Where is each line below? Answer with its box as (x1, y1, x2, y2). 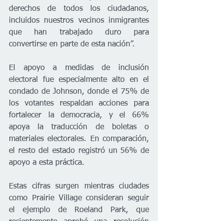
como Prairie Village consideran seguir (9, 194, 149, 203)
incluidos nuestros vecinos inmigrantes (9, 17, 149, 25)
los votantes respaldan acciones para (9, 100, 149, 108)
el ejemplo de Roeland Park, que (9, 206, 149, 215)
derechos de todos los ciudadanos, (9, 5, 149, 13)
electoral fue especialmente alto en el (9, 76, 149, 84)
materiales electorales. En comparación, (9, 135, 149, 144)
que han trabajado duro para (9, 29, 149, 37)
